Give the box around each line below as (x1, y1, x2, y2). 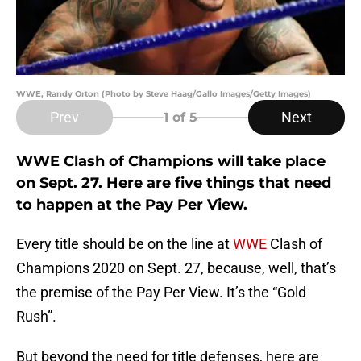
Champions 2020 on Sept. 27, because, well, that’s (16, 259, 336, 277)
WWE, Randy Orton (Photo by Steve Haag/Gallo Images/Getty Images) (16, 89, 311, 100)
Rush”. (16, 308, 56, 326)
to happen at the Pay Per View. (16, 196, 247, 214)
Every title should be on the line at (16, 235, 233, 253)
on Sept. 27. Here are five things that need (16, 174, 331, 193)
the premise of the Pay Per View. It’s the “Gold (16, 284, 306, 301)
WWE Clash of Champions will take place (16, 152, 326, 171)
